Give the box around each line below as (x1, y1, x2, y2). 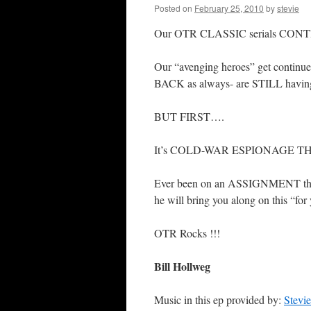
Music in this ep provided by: (154, 292, 284, 307)
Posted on (154, 2, 192, 14)
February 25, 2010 (194, 2, 264, 14)
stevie (277, 2, 299, 14)
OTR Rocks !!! (154, 226, 220, 240)
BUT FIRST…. (154, 109, 224, 124)
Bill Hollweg (154, 258, 210, 274)
